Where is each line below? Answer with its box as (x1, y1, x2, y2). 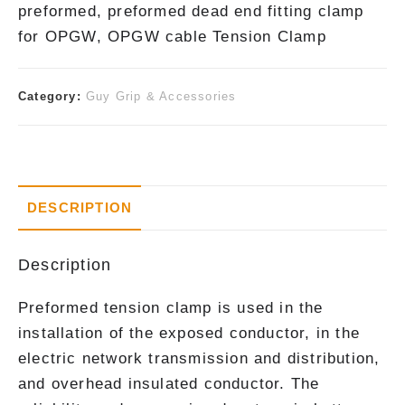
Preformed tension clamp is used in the (18, 299, 324, 316)
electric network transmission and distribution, (18, 350, 381, 367)
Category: (18, 89, 86, 103)
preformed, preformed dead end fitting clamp (18, 2, 364, 20)
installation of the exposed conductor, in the (18, 325, 361, 342)
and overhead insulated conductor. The (18, 375, 320, 392)
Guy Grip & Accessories (86, 89, 237, 103)
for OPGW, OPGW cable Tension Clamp (18, 27, 326, 45)
